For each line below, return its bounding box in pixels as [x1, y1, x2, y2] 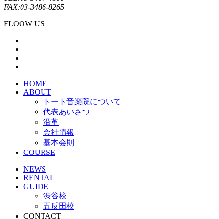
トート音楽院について [43, 97, 121, 106]
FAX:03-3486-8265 [4, 2, 64, 11]
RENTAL [23, 173, 55, 182]
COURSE [23, 148, 55, 156]
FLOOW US [4, 19, 44, 28]
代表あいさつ [43, 107, 90, 116]
